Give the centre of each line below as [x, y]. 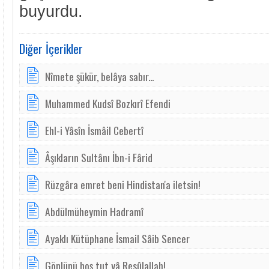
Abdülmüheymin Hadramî [94, 211]
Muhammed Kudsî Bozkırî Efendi [108, 103]
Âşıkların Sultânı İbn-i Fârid [99, 157]
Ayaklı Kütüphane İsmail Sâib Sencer [117, 238]
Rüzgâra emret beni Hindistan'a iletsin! [123, 184]
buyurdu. [51, 11]
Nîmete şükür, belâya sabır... [99, 76]
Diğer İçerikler [51, 49]
